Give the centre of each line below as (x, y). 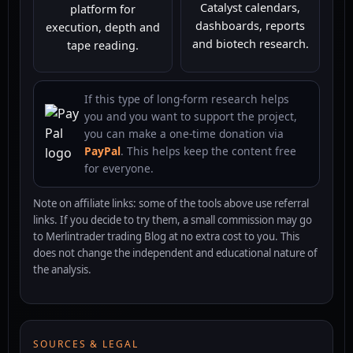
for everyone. (119, 168)
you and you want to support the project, (191, 116)
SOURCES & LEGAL (86, 344)
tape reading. (103, 45)
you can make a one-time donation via (184, 133)
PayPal (102, 150)
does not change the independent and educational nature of (175, 253)
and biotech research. (250, 43)
